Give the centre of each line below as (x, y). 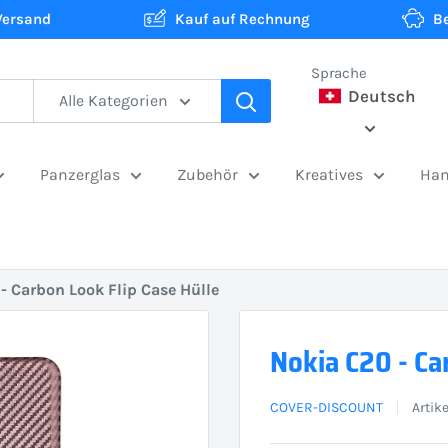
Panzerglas (80, 174)
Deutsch (380, 96)
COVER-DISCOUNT (326, 407)
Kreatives (329, 174)
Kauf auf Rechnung (242, 19)
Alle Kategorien (113, 100)
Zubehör (207, 174)
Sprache (339, 73)
